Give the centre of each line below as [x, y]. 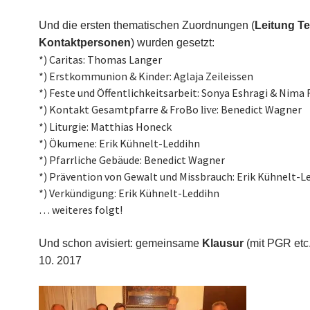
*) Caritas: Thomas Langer [100, 60]
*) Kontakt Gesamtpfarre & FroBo [120, 109]
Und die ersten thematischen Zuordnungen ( [147, 25]
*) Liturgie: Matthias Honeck [105, 127]
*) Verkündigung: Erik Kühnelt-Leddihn [129, 193]
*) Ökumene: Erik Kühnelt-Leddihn [119, 143]
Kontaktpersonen [85, 43]
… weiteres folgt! [81, 210]
